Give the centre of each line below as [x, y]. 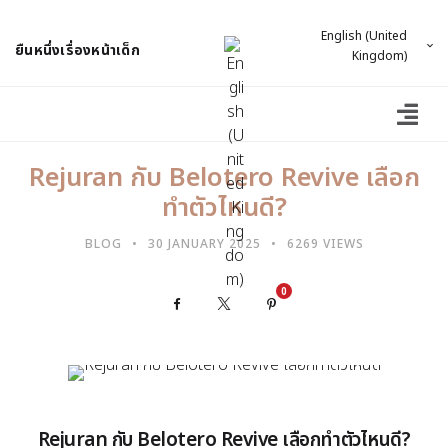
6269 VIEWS [325, 244]
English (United [364, 36]
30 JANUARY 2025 [204, 244]
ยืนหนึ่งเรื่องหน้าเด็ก [77, 50]
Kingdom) [379, 56]
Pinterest [323, 303]
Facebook [230, 303]
